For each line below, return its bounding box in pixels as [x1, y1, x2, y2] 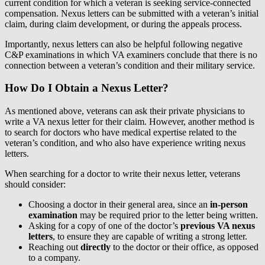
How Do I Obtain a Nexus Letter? [5, 82, 169, 95]
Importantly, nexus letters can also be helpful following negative [5, 38, 243, 49]
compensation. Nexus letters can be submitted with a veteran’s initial [5, 8, 258, 18]
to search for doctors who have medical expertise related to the [5, 127, 237, 138]
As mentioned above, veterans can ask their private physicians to [5, 106, 245, 117]
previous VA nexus [180, 221, 255, 231]
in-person [210, 199, 248, 210]
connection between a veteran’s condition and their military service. [5, 60, 255, 70]
